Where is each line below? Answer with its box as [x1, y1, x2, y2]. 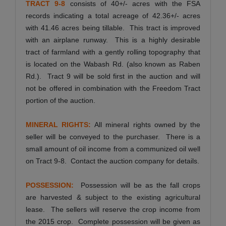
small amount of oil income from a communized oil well [26, 144, 200, 153]
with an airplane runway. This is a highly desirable [26, 35, 200, 44]
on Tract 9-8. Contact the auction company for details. [26, 156, 199, 165]
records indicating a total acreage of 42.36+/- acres [26, 11, 200, 20]
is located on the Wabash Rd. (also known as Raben [26, 60, 200, 68]
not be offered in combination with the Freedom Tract [26, 84, 200, 92]
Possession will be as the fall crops [81, 181, 200, 189]
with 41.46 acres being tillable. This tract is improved [26, 23, 200, 32]
